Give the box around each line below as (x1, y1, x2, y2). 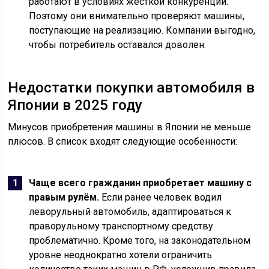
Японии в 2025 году (8, 97, 143, 113)
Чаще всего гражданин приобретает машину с (29, 177, 252, 189)
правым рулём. (29, 192, 100, 203)
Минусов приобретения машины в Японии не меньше (8, 121, 252, 133)
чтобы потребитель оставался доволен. (29, 39, 207, 50)
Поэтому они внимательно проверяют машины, (29, 10, 245, 22)
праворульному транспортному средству (29, 220, 214, 232)
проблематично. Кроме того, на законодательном (29, 235, 251, 246)
